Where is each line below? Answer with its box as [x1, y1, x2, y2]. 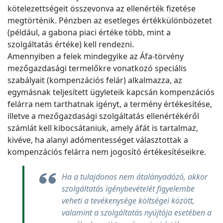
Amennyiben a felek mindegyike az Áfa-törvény [7, 51, 184, 62]
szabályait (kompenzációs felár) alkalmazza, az [7, 75, 182, 86]
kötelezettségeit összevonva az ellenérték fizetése [7, 3, 196, 14]
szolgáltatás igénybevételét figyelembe [62, 183, 195, 195]
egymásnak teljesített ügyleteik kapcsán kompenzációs [7, 87, 215, 98]
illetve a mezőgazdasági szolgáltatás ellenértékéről [7, 111, 199, 122]
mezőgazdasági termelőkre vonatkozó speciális [7, 63, 187, 74]
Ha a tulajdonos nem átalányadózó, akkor [62, 171, 208, 183]
